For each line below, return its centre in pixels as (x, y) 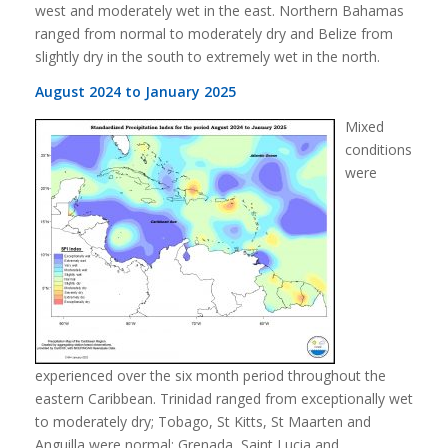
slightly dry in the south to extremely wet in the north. (207, 57)
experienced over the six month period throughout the (210, 376)
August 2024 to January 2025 (135, 92)
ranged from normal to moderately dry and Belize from (213, 34)
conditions (378, 150)
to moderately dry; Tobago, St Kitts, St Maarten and (202, 422)
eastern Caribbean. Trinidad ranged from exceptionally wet (223, 399)
